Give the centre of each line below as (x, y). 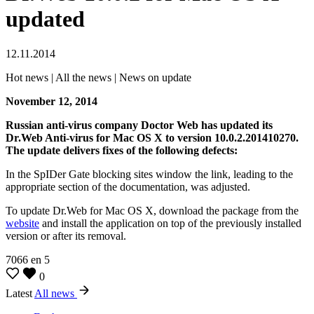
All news (56, 293)
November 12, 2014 (52, 101)
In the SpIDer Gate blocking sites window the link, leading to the (149, 174)
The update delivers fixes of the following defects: (122, 150)
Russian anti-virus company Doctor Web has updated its (139, 125)
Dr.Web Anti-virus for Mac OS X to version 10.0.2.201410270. (152, 137)
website (22, 223)
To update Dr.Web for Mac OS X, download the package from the (152, 210)
